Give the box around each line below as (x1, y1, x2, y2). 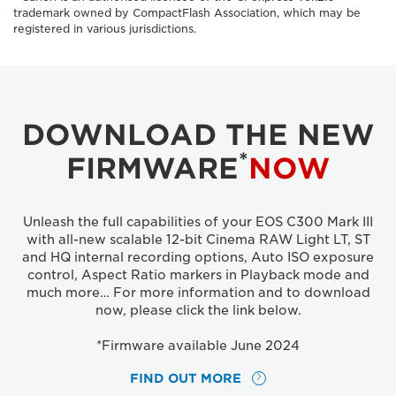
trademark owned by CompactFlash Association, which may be (13, 5, 361, 19)
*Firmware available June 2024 (96, 338, 300, 353)
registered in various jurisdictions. (13, 21, 196, 35)
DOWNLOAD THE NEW (21, 117, 375, 152)
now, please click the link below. (95, 302, 301, 317)
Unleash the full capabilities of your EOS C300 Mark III (23, 214, 373, 229)
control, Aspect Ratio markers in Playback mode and (27, 267, 369, 282)
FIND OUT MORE (130, 370, 242, 385)
